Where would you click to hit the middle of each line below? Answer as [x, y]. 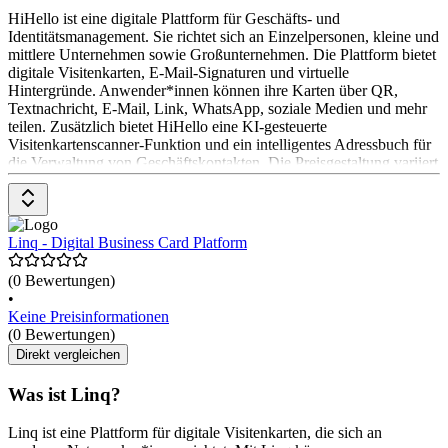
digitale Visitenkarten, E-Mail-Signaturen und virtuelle [178, 72]
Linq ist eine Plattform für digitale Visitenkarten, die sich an [195, 433]
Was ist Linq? [64, 394]
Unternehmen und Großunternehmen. [126, 198]
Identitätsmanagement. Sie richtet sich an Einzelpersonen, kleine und [223, 36]
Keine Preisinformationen [88, 316]
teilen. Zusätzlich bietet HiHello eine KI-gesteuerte [167, 126]
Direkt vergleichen [68, 354]
